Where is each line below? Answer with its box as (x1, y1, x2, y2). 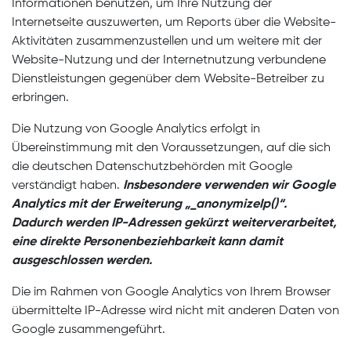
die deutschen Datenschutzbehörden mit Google (12, 161, 292, 173)
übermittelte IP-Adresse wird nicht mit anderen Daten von (12, 305, 339, 317)
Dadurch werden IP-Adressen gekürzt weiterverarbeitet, (12, 217, 336, 230)
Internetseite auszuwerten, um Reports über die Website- (12, 16, 336, 29)
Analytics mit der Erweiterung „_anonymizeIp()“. (12, 198, 287, 211)
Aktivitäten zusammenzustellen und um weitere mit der (12, 35, 322, 48)
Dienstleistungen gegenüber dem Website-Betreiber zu (12, 73, 324, 85)
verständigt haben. (12, 179, 123, 192)
